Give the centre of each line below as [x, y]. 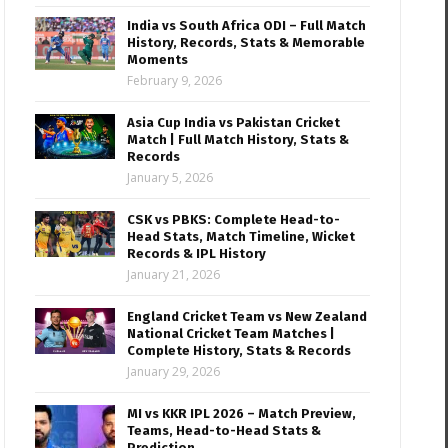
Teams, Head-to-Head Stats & [224, 431]
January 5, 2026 [170, 178]
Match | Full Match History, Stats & [238, 140]
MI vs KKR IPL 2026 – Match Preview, [242, 414]
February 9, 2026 [175, 81]
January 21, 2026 [174, 275]
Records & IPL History [197, 254]
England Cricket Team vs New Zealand [247, 317]
